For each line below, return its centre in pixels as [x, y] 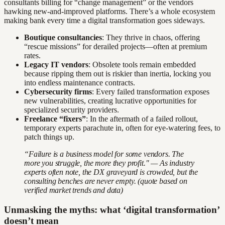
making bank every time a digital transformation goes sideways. [104, 20]
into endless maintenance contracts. [80, 82]
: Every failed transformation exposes [151, 91]
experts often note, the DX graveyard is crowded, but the [111, 172]
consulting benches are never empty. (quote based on [106, 181]
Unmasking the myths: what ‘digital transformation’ [112, 209]
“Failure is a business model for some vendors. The [104, 154]
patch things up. [49, 137]
